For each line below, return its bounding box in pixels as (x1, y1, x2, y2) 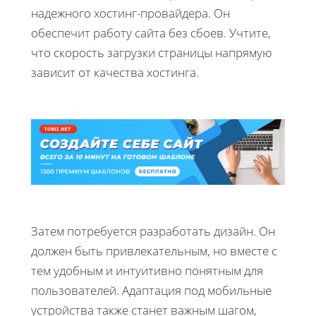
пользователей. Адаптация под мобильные (31, 281, 272, 298)
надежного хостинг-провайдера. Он (31, 5, 230, 22)
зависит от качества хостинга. (31, 64, 199, 81)
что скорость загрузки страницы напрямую (31, 44, 272, 61)
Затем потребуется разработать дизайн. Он (31, 222, 275, 239)
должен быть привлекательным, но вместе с (31, 242, 277, 259)
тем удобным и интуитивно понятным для (31, 262, 263, 279)
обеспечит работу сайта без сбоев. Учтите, (31, 25, 271, 42)
